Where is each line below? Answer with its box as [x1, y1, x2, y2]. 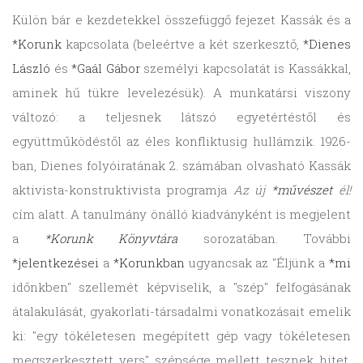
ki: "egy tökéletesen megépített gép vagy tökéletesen [12, 327, 351, 344]
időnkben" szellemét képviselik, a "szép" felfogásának [12, 279, 351, 296]
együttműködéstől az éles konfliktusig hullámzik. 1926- [12, 133, 351, 150]
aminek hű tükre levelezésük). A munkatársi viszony [12, 84, 351, 101]
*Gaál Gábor [71, 60, 140, 77]
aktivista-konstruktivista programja [12, 181, 233, 199]
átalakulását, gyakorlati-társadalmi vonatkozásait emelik [12, 303, 351, 320]
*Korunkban [113, 254, 185, 271]
